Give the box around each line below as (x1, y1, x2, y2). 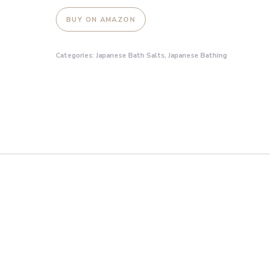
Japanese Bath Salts (96, 51, 165, 60)
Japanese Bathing (168, 51, 227, 60)
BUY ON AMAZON (66, 15, 135, 24)
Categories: (56, 51, 96, 60)
